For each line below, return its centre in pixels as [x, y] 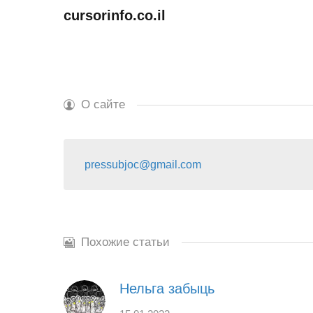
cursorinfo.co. [110, 15]
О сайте [103, 104]
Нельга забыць [167, 288]
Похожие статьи [125, 242]
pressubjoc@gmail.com [143, 164]
